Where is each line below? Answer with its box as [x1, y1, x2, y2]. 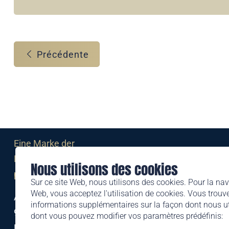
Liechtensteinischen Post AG [14, 153, 130, 164]
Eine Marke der [14, 138, 77, 149]
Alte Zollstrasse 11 [14, 192, 89, 202]
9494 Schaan [14, 207, 69, 218]
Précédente [34, 49, 89, 60]
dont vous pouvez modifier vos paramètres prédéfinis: [31, 211, 223, 221]
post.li [14, 169, 38, 179]
